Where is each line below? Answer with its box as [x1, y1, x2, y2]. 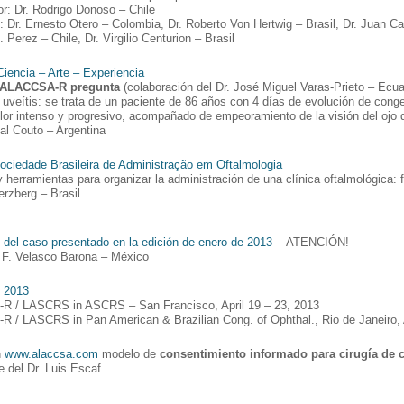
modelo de [98, 346, 160, 361]
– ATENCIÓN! [272, 234, 349, 249]
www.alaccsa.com [5, 346, 98, 361]
